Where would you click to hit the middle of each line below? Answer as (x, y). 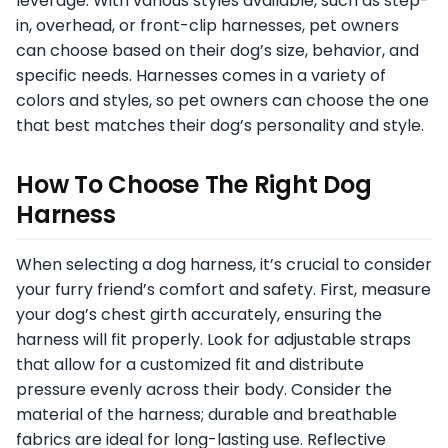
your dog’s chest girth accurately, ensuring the (199, 314)
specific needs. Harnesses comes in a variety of (201, 75)
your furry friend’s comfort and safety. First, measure (223, 289)
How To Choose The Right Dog (194, 184)
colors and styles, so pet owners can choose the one (222, 100)
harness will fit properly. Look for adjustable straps (213, 339)
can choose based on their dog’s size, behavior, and (217, 50)
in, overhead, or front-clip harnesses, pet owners (207, 25)
